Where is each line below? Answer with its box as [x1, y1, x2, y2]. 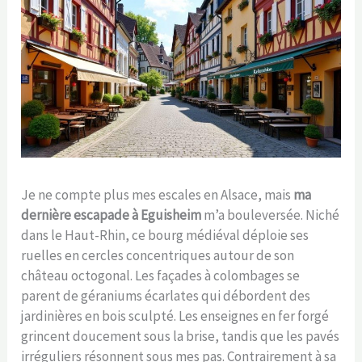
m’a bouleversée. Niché [201, 206, 340, 225]
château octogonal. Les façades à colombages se [21, 267, 301, 285]
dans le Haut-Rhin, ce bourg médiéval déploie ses [21, 226, 309, 245]
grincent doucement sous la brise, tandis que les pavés [21, 327, 340, 346]
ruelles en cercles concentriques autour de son [21, 246, 295, 265]
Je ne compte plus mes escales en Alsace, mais [21, 186, 294, 204]
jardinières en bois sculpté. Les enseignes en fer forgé [21, 307, 330, 326]
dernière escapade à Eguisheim [21, 206, 202, 225]
